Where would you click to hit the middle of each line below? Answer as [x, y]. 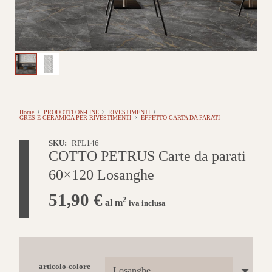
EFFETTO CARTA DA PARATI [180, 118]
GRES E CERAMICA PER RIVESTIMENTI [75, 118]
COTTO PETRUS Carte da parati [147, 156]
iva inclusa [147, 204]
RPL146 [85, 144]
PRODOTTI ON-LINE [71, 112]
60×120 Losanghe [101, 175]
